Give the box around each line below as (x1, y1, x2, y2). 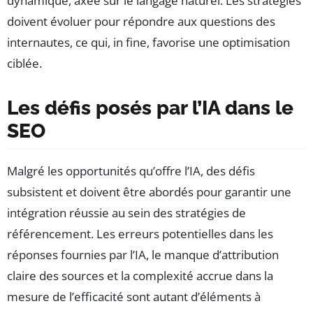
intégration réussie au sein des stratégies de (7, 204, 246, 221)
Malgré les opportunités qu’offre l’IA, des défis (7, 162, 255, 179)
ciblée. (7, 54, 42, 71)
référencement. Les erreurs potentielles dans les (7, 225, 273, 242)
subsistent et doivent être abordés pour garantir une (7, 183, 291, 200)
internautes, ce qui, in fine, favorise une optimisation (7, 34, 290, 50)
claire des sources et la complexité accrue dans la (7, 267, 273, 284)
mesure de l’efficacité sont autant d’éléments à (7, 288, 261, 305)
